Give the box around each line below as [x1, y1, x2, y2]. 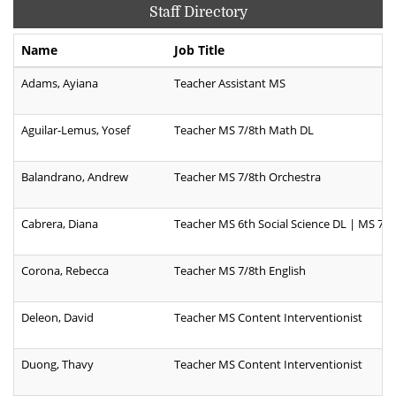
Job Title [174, 42, 225, 59]
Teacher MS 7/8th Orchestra [174, 169, 321, 186]
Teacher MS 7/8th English [174, 263, 306, 279]
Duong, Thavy [21, 356, 94, 373]
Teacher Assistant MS [174, 75, 286, 92]
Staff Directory [148, 4, 247, 21]
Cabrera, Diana [21, 216, 98, 232]
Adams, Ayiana [21, 75, 98, 92]
